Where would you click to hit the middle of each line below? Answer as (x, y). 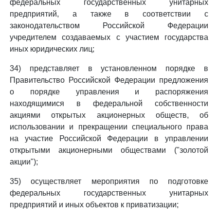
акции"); (24, 162)
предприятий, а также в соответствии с (109, 14)
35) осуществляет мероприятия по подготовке (109, 181)
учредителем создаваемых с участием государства (109, 37)
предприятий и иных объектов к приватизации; (94, 205)
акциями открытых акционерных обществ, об (109, 115)
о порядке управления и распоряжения (109, 92)
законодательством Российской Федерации (109, 26)
